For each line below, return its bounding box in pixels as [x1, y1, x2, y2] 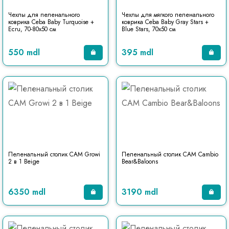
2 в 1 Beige [8, 157, 39, 166]
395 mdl [121, 47, 153, 58]
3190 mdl [121, 186, 158, 198]
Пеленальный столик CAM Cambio [121, 150, 218, 159]
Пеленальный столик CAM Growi [8, 150, 100, 159]
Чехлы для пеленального [8, 10, 80, 19]
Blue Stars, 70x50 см [121, 25, 175, 34]
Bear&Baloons [121, 157, 158, 166]
